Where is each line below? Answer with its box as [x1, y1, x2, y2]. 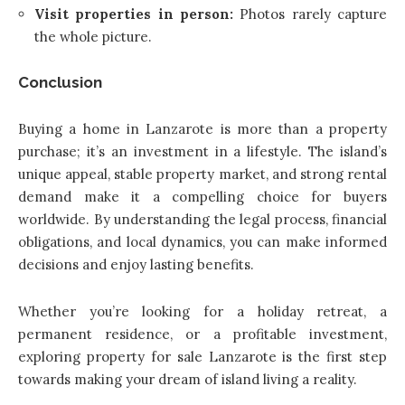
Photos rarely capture [240, 5, 388, 23]
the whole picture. [34, 27, 152, 45]
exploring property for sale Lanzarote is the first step [18, 347, 387, 365]
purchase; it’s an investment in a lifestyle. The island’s [18, 142, 387, 160]
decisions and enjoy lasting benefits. [18, 255, 254, 273]
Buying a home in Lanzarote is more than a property [18, 119, 387, 137]
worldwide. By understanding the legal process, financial [18, 210, 387, 228]
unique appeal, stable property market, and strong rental [18, 165, 387, 183]
